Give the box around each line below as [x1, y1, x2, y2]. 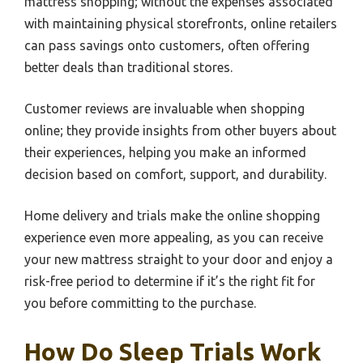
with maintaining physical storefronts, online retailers [24, 16, 337, 32]
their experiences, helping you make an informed [24, 145, 306, 160]
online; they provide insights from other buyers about [24, 123, 336, 139]
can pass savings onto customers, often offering [24, 38, 310, 53]
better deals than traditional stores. [24, 60, 233, 75]
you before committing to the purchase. [24, 296, 256, 311]
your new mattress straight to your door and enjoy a [24, 252, 333, 267]
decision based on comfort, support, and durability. [24, 167, 327, 182]
